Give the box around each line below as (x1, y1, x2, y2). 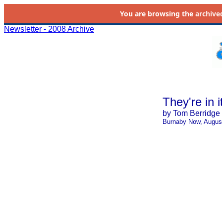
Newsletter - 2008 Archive (4, 25, 94, 33)
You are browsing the (119, 9, 195, 18)
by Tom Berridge (162, 109, 220, 117)
